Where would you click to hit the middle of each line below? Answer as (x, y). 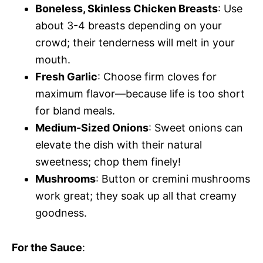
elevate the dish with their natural (119, 144)
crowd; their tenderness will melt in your (135, 42)
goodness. (61, 213)
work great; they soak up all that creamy (136, 195)
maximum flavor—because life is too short (140, 93)
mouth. (53, 59)
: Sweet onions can (196, 127)
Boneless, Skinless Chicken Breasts (127, 8)
